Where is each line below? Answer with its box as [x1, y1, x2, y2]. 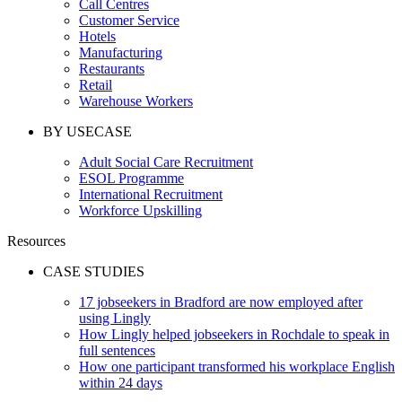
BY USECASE [43, 123, 132, 139]
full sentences [79, 342, 155, 358]
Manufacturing [79, 44, 162, 60]
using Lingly [79, 310, 151, 326]
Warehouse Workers [79, 92, 193, 109]
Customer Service [79, 12, 179, 28]
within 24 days [79, 374, 162, 390]
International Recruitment [79, 186, 223, 202]
